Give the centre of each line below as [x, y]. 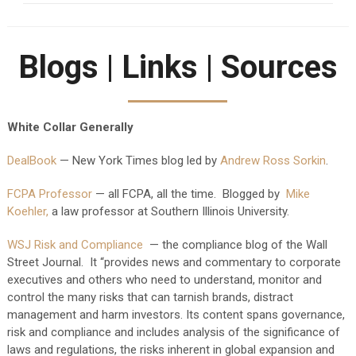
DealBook [31, 161]
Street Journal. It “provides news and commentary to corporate [174, 262]
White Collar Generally [70, 127]
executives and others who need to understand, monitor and [164, 280]
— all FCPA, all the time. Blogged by [189, 194]
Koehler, [27, 211]
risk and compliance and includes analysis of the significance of [173, 332]
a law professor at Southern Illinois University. [168, 211]
